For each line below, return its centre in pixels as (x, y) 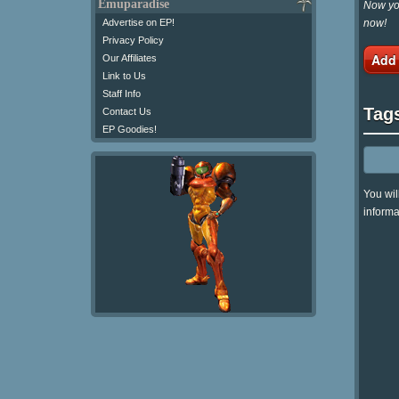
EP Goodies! (130, 129)
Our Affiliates (130, 58)
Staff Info (122, 94)
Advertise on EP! (138, 22)
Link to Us (124, 76)
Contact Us (127, 111)
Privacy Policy (133, 40)
